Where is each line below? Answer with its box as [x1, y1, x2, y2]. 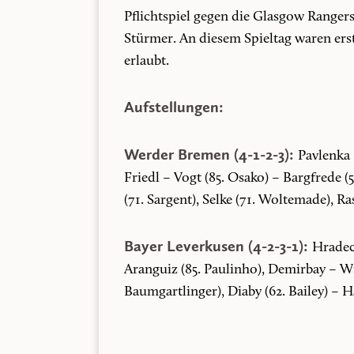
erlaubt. [123, 54, 169, 69]
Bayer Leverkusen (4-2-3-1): [123, 236, 312, 255]
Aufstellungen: [123, 97, 224, 116]
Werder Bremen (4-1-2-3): [123, 145, 298, 164]
